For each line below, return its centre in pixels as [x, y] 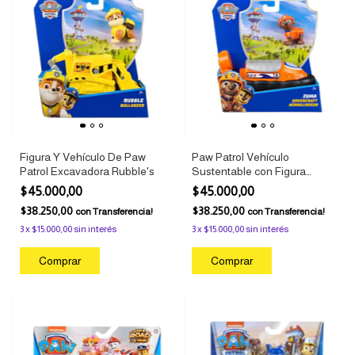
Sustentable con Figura [248, 171]
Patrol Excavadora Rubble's [87, 171]
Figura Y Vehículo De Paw [83, 157]
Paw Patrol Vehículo [240, 157]
